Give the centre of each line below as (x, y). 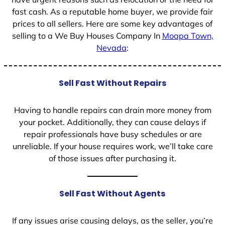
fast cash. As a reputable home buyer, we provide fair (113, 11)
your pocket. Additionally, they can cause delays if (113, 122)
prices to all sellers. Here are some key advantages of (113, 23)
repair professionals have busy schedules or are (113, 134)
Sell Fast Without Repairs (113, 83)
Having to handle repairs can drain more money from (113, 110)
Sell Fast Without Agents (113, 193)
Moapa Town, (188, 35)
